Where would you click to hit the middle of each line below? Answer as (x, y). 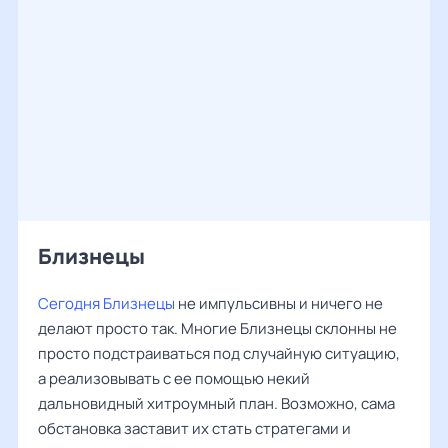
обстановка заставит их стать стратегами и (194, 428)
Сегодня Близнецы (106, 303)
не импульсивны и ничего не (279, 303)
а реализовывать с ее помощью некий (174, 378)
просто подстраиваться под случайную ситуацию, (219, 353)
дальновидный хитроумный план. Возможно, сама (216, 403)
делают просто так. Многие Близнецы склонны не (217, 328)
